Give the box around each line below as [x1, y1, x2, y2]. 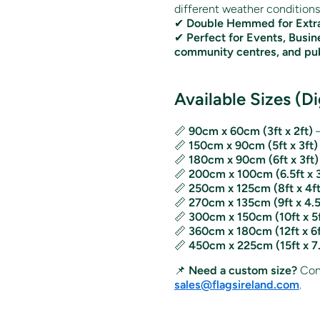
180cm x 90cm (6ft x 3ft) [189, 152, 319, 166]
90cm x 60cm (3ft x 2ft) [189, 124, 313, 138]
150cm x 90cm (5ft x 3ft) [189, 138, 318, 152]
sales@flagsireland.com [174, 277, 299, 291]
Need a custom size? [189, 263, 297, 277]
